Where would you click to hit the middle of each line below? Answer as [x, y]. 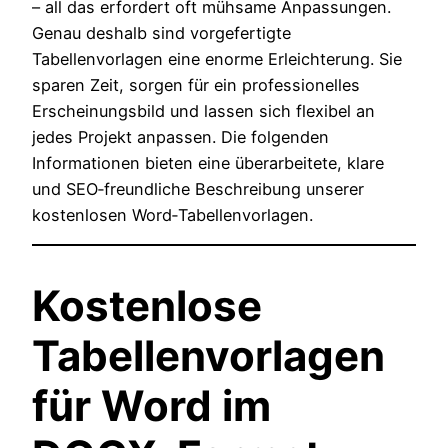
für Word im [151, 405]
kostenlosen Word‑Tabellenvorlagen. [172, 214]
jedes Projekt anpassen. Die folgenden [180, 136]
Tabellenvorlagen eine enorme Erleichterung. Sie [217, 58]
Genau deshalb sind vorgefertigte [161, 32]
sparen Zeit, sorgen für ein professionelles [196, 84]
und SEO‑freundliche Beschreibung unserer [198, 188]
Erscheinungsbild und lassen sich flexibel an [203, 110]
